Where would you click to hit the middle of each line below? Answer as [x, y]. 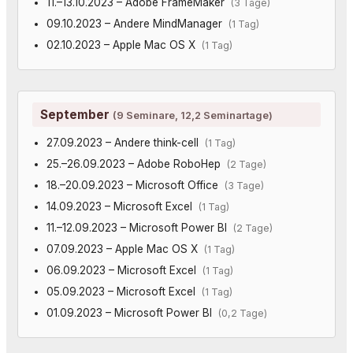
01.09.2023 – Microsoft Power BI [132, 312]
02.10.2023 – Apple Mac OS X [124, 45]
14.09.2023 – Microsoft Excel [122, 206]
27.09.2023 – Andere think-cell [125, 142]
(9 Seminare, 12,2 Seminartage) [193, 115]
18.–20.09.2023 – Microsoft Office [135, 185]
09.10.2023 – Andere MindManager [137, 23]
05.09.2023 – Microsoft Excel [124, 291]
